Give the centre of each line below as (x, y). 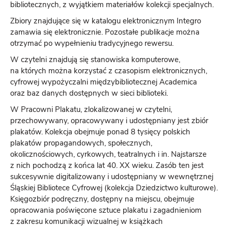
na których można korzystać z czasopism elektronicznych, (109, 71)
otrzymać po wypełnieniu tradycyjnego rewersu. (92, 43)
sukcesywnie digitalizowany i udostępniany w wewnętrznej (112, 177)
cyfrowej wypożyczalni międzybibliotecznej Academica (104, 82)
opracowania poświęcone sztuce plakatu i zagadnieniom (106, 210)
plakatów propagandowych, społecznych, (81, 143)
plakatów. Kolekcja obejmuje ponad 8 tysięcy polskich (100, 132)
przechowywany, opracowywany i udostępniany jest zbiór (109, 121)
